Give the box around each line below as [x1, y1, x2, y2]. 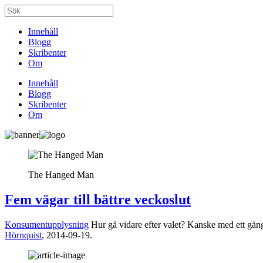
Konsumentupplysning [5, 219, 89, 230]
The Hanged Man [28, 170, 94, 180]
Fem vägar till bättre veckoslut [5, 191, 191, 207]
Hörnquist [5, 230, 42, 240]
